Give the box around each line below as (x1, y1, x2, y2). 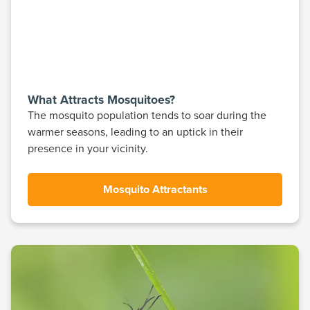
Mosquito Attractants (102, 181, 208, 198)
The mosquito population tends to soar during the (28, 107, 266, 123)
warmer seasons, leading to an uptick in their (28, 124, 243, 140)
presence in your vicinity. (28, 140, 148, 156)
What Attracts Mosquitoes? (28, 91, 175, 109)
